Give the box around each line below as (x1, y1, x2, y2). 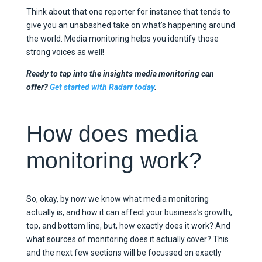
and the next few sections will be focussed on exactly (26, 248, 222, 258)
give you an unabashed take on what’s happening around (26, 20, 235, 30)
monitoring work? (26, 148, 202, 174)
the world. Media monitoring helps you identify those (26, 34, 219, 44)
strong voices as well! (26, 47, 106, 57)
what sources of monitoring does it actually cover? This (26, 235, 229, 244)
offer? (26, 82, 50, 92)
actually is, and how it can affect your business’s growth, (26, 208, 232, 218)
